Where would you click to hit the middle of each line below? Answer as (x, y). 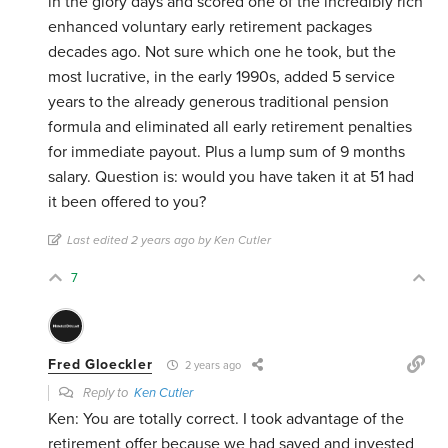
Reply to (107, 393)
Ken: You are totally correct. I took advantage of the (226, 419)
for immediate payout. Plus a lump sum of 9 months (227, 152)
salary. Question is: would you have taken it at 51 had (231, 177)
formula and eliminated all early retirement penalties (230, 127)
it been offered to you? (127, 202)
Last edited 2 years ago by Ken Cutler (169, 240)
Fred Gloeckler (100, 365)
